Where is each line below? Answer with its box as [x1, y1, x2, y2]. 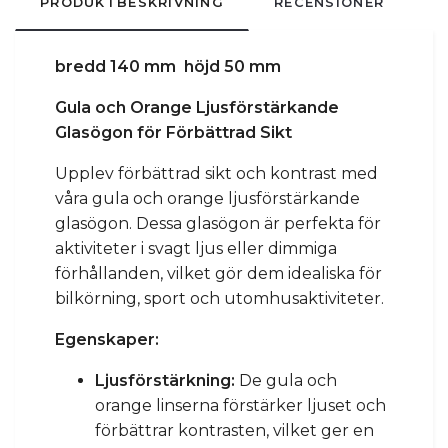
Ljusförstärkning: [95, 370, 235, 390]
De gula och [235, 370, 337, 390]
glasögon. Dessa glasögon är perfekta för [55, 213, 381, 233]
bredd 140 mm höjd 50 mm [55, 56, 281, 76]
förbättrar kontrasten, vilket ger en [95, 420, 374, 440]
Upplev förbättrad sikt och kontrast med [55, 163, 378, 183]
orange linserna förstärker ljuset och [95, 395, 386, 415]
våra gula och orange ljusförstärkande [55, 188, 360, 208]
